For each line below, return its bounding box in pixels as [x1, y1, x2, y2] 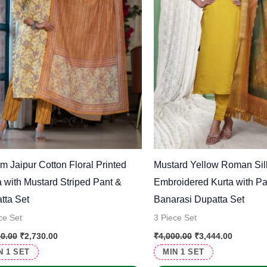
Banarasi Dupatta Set [154, 194, 244, 205]
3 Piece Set [154, 213, 197, 223]
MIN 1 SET [163, 247, 204, 257]
